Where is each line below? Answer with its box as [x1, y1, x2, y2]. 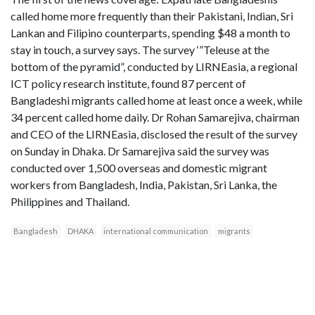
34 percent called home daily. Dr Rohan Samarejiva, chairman [11, 110, 300, 124]
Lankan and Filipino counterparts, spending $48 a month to [11, 25, 290, 39]
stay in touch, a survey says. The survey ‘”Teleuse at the [11, 42, 269, 56]
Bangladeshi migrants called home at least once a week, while [11, 93, 302, 107]
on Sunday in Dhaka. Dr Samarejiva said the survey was [11, 143, 269, 157]
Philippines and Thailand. [11, 194, 129, 208]
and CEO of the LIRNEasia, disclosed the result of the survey [11, 127, 297, 141]
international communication [103, 226, 208, 236]
